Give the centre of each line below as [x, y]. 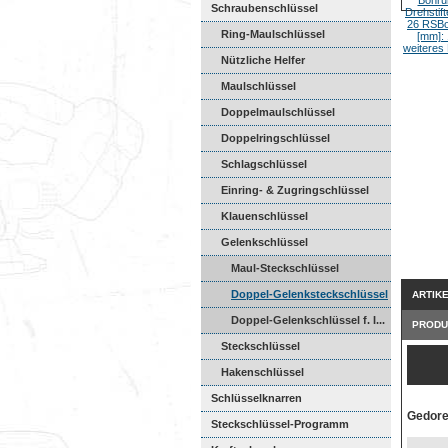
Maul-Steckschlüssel [285, 268]
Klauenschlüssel [264, 216]
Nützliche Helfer [263, 60]
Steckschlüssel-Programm [280, 424]
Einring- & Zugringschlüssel [295, 190]
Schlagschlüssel [264, 164]
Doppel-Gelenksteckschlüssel [309, 294]
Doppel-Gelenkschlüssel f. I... [308, 320]
